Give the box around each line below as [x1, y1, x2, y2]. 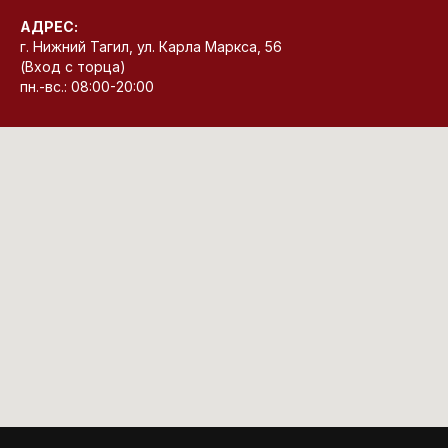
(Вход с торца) [20, 57, 126, 75]
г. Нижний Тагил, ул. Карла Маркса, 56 [20, 37, 282, 55]
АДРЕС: [20, 17, 78, 35]
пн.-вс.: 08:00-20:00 [20, 77, 154, 95]
